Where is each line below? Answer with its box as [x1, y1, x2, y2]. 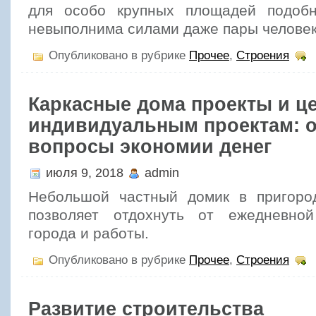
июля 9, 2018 [42, 165, 127, 180]
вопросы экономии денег [28, 135, 272, 157]
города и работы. [28, 225, 149, 242]
